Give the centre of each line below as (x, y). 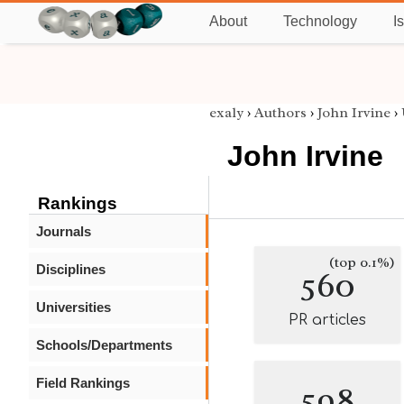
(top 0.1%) (362, 262)
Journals (64, 231)
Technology (320, 21)
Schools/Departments (104, 345)
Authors (280, 113)
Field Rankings (83, 383)
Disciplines (71, 269)
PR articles (327, 320)
